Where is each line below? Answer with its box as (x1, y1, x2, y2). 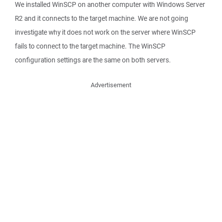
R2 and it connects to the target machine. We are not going (15, 14, 188, 23)
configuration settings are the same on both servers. (15, 55, 171, 64)
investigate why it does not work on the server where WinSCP (15, 28, 196, 37)
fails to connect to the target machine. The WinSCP (15, 42, 166, 51)
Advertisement (91, 81, 131, 89)
